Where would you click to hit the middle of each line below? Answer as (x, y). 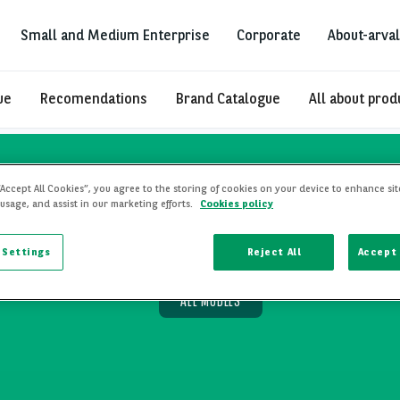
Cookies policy (237, 204)
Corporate (269, 35)
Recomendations (94, 99)
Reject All (274, 252)
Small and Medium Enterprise (115, 35)
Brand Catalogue (228, 99)
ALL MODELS (211, 300)
